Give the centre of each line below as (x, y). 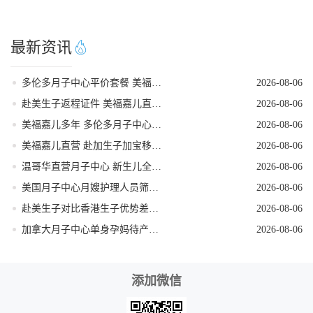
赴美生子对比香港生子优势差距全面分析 (154, 208)
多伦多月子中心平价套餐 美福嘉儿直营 (156, 82)
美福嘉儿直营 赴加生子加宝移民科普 (156, 145)
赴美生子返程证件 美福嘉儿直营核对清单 (156, 103)
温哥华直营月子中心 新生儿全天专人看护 (156, 166)
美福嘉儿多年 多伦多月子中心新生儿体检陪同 (156, 124)
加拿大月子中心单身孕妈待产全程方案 (154, 229)
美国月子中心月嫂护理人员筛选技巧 (154, 187)
